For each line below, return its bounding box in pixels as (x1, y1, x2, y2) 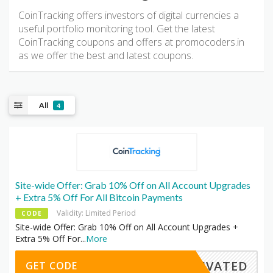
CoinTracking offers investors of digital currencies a (18, 9, 239, 23)
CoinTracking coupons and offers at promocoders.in (18, 35, 244, 49)
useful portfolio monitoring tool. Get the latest (18, 22, 215, 36)
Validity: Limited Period (57, 208, 136, 219)
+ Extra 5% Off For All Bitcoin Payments (15, 191, 183, 204)
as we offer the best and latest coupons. (18, 49, 193, 63)
